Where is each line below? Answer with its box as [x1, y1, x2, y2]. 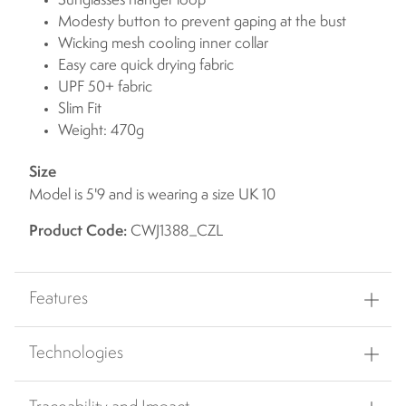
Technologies [29, 344, 123, 363]
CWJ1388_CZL [127, 224, 223, 240]
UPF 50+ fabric [58, 80, 152, 96]
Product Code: [29, 224, 127, 240]
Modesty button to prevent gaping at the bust [58, 14, 346, 31]
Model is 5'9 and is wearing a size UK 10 [29, 188, 275, 204]
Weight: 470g [58, 123, 144, 140]
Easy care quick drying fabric [58, 58, 234, 74]
